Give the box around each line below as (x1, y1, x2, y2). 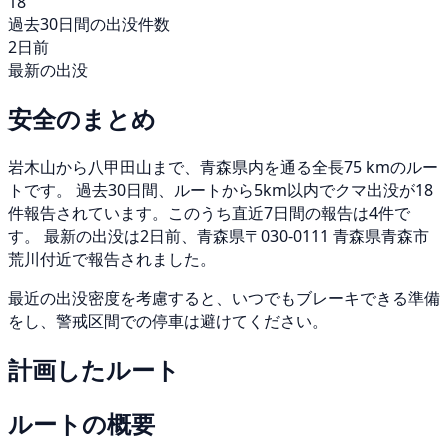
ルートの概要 (8, 407, 155, 440)
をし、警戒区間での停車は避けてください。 (8, 310, 328, 333)
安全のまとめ (8, 102, 156, 136)
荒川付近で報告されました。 (8, 248, 216, 271)
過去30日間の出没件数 (8, 13, 170, 36)
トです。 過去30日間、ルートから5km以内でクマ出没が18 (8, 179, 433, 202)
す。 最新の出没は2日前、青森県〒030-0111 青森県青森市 (8, 225, 429, 248)
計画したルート (8, 353, 180, 387)
